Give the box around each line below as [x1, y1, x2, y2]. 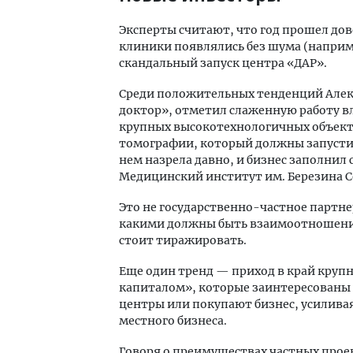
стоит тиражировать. [119, 232, 247, 247]
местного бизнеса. [119, 313, 227, 328]
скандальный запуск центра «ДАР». [119, 55, 327, 70]
